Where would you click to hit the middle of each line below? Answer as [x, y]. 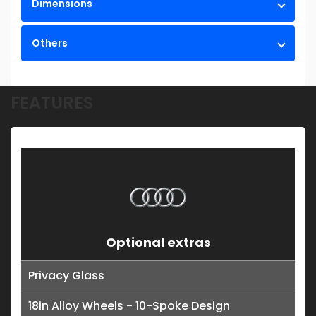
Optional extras [158, 242]
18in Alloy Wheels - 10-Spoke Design [129, 305]
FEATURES [52, 102]
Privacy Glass [66, 275]
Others [50, 43]
